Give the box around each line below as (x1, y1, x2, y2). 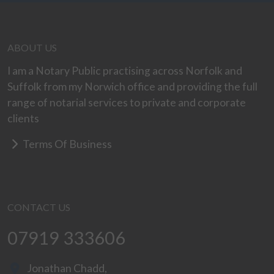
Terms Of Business (21, 138, 112, 150)
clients (7, 112, 39, 125)
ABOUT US (7, 42, 57, 53)
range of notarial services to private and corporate (7, 96, 246, 109)
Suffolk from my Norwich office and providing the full (7, 80, 257, 93)
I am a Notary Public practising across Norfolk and (7, 64, 242, 77)
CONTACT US (7, 201, 70, 213)
